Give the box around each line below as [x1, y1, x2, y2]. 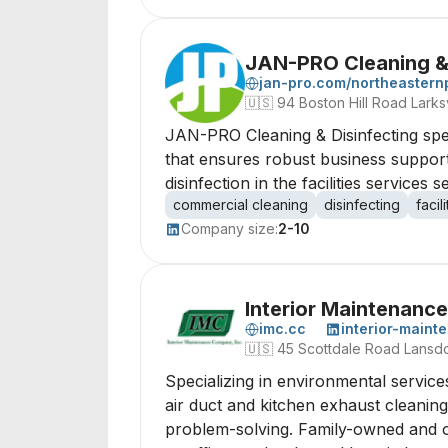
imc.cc [259, 320, 306, 337]
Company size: [181, 220, 278, 237]
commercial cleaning [173, 196, 308, 213]
